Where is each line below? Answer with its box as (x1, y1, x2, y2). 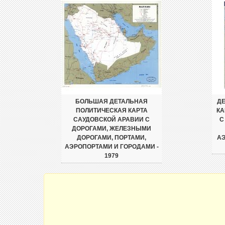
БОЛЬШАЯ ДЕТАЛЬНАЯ (75, 98, 148, 105)
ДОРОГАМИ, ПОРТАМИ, (77, 134, 146, 141)
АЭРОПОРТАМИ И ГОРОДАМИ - (64, 143, 159, 150)
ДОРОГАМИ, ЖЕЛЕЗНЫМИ (72, 125, 151, 132)
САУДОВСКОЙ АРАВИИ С (73, 116, 150, 123)
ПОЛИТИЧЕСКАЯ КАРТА (75, 107, 148, 114)
